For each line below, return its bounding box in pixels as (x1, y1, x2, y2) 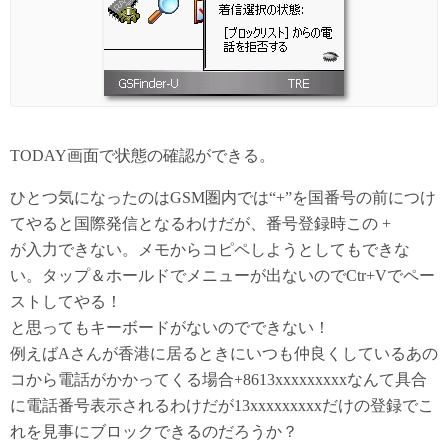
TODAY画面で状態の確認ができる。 (10, 147, 275, 165)
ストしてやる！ (10, 293, 122, 311)
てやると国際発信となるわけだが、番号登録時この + (10, 215, 391, 233)
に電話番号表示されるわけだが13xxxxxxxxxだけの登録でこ (10, 397, 434, 415)
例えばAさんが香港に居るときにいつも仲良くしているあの (10, 345, 438, 363)
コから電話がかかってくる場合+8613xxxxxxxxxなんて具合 (10, 371, 427, 389)
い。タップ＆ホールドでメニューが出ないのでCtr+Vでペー (10, 267, 435, 285)
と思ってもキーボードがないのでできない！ (10, 319, 330, 337)
